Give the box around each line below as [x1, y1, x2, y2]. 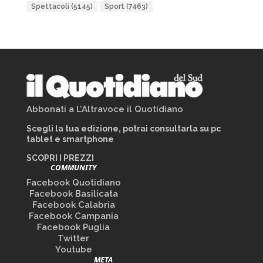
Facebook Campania [28, 211, 119, 221]
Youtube [55, 244, 92, 255]
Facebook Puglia [37, 222, 110, 232]
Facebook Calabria [32, 200, 115, 210]
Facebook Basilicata [29, 188, 118, 199]
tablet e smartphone [26, 134, 114, 144]
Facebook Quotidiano [26, 177, 121, 188]
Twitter [58, 233, 90, 244]
